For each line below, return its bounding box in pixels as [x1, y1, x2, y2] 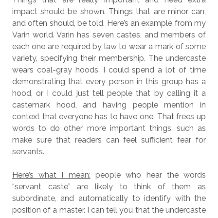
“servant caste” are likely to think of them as [12, 182, 206, 191]
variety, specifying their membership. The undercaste [12, 54, 206, 63]
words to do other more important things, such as [12, 124, 206, 133]
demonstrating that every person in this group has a [12, 77, 206, 86]
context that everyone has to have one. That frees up [12, 112, 206, 121]
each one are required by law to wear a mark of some [12, 42, 206, 51]
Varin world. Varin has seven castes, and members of [12, 30, 206, 39]
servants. [12, 147, 44, 156]
